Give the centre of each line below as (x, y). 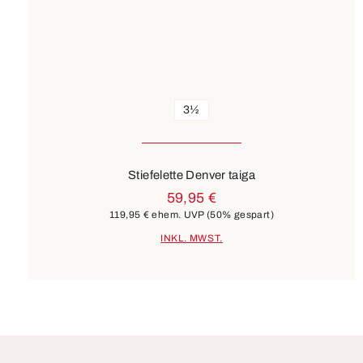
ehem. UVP (178, 214)
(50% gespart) (240, 214)
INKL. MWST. (192, 239)
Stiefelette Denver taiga (192, 175)
